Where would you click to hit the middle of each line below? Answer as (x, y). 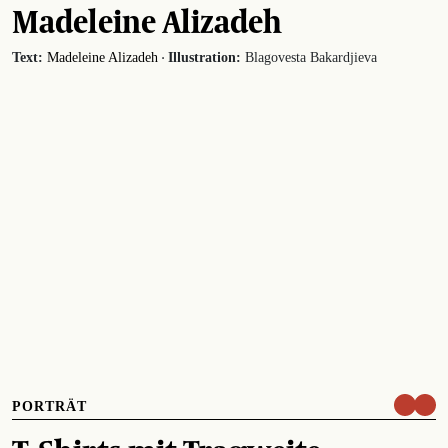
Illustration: (204, 57)
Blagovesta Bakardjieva (309, 57)
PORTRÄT (49, 406)
